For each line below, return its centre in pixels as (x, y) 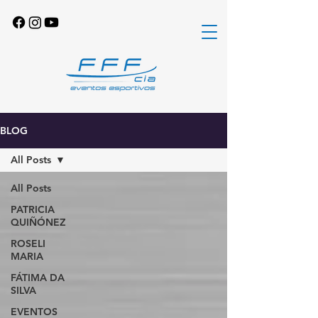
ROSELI (28, 243)
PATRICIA (33, 209)
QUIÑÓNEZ (40, 222)
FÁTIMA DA (38, 278)
